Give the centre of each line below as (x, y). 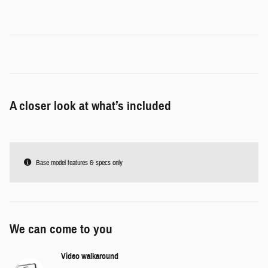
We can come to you (61, 229)
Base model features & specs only (79, 163)
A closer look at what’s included (90, 106)
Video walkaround (90, 257)
